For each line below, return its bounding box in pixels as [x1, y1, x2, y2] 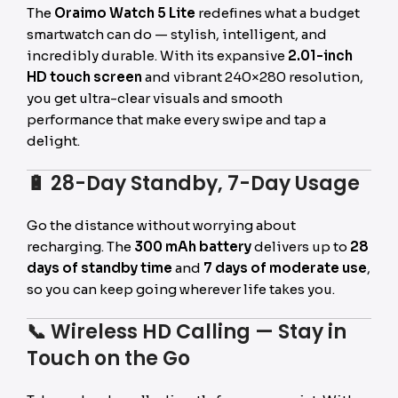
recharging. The [27, 238, 134, 255]
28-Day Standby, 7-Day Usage [51, 170, 360, 197]
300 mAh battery [134, 238, 251, 255]
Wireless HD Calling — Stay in [51, 318, 346, 346]
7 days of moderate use [203, 259, 367, 276]
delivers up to [251, 238, 350, 255]
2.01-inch [288, 47, 353, 64]
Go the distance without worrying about [27, 217, 296, 234]
